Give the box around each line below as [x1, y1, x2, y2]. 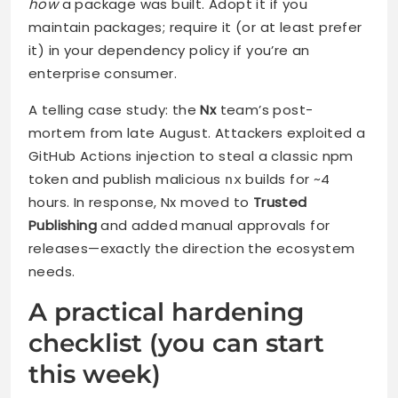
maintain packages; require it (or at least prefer [28, 18, 362, 37]
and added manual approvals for [97, 216, 330, 235]
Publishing [28, 216, 98, 235]
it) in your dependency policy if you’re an [28, 41, 310, 60]
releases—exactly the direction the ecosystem [28, 239, 355, 259]
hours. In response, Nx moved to [28, 193, 253, 212]
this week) [28, 359, 161, 390]
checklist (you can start [28, 328, 324, 359]
